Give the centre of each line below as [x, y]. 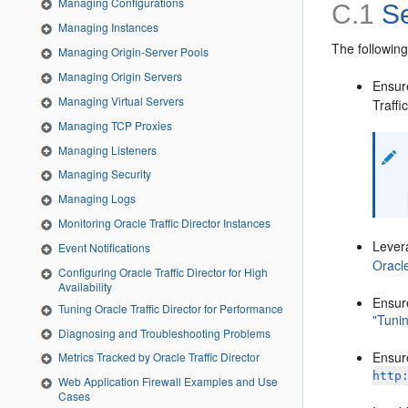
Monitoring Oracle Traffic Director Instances [164, 223]
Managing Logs [97, 199]
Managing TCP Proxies [115, 125]
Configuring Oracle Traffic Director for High [163, 271]
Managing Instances [108, 27]
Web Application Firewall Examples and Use [168, 382]
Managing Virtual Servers [121, 100]
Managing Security [105, 174]
